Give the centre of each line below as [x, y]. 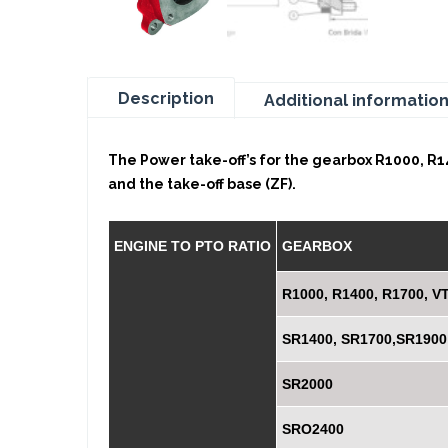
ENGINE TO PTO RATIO [192, 246]
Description [166, 99]
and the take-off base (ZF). [202, 184]
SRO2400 [313, 429]
